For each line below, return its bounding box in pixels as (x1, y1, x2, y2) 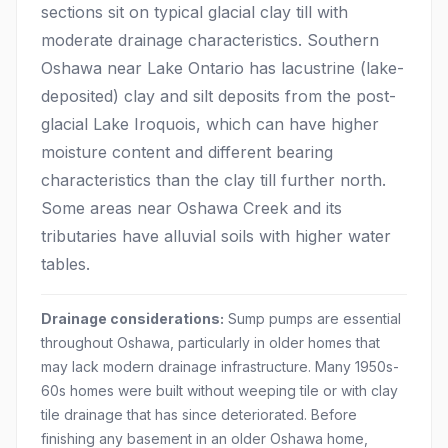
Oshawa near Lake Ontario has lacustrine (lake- (41, 58, 404, 78)
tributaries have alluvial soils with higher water (41, 226, 391, 246)
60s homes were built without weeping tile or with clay (41, 382, 398, 399)
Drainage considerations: (41, 310, 224, 327)
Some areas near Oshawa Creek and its (41, 198, 342, 218)
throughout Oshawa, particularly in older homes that (41, 334, 380, 351)
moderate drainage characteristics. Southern (41, 30, 379, 50)
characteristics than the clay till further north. (41, 170, 386, 190)
